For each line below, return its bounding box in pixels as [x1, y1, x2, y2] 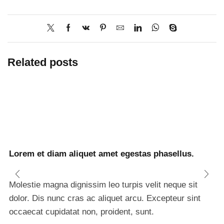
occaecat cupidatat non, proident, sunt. [9, 207, 154, 217]
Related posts [7, 55, 78, 68]
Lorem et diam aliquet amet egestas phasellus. [9, 149, 194, 159]
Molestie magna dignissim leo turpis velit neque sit [9, 180, 197, 190]
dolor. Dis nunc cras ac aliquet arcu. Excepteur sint [9, 193, 200, 203]
